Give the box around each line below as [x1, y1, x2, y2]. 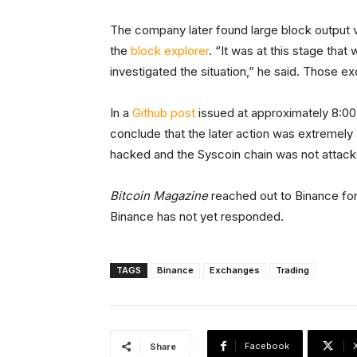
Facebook [245, 340, 289, 352]
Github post [132, 105, 195, 121]
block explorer [131, 43, 209, 59]
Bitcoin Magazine [110, 188, 208, 204]
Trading [276, 265, 309, 277]
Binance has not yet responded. [110, 209, 284, 225]
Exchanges [210, 265, 260, 277]
